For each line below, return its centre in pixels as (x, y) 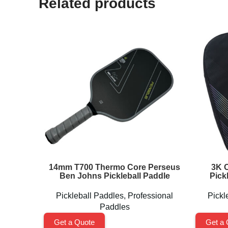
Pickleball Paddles (90, 196)
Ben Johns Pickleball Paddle (115, 176)
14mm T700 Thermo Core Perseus (115, 167)
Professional (150, 196)
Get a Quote (74, 222)
